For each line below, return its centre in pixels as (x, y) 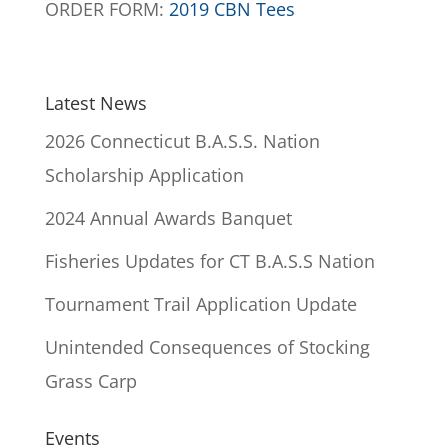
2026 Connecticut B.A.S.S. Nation (182, 140)
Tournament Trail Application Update (200, 303)
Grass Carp (90, 380)
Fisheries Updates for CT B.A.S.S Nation (209, 260)
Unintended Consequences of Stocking (207, 346)
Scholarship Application (144, 174)
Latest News (95, 102)
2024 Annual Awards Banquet (168, 217)
